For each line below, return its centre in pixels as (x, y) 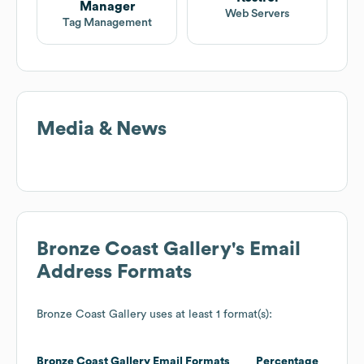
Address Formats (114, 273)
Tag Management (107, 23)
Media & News (102, 130)
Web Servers (257, 14)
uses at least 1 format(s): (209, 315)
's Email (266, 250)
